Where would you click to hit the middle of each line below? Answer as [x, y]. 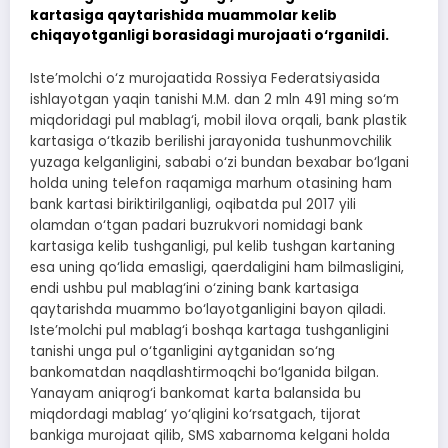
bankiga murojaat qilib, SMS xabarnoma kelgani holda [210, 435]
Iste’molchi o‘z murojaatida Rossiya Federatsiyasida [205, 78]
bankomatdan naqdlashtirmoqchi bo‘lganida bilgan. [204, 372]
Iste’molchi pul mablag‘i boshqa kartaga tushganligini [209, 330]
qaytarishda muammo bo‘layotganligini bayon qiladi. [208, 309]
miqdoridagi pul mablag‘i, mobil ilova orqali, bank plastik [218, 120]
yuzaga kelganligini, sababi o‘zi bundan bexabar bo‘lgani [219, 162]
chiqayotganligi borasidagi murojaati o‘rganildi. [209, 35]
